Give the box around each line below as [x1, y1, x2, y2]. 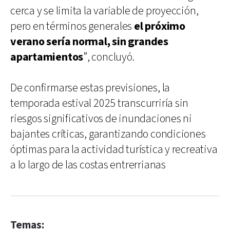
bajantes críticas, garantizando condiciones [10, 126, 206, 142]
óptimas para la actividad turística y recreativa [10, 142, 218, 157]
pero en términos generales [10, 18, 135, 34]
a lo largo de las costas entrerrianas [10, 157, 166, 172]
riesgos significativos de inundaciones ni [10, 111, 192, 126]
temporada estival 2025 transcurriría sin [10, 95, 189, 111]
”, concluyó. [83, 49, 135, 65]
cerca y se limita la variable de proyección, [10, 3, 199, 18]
